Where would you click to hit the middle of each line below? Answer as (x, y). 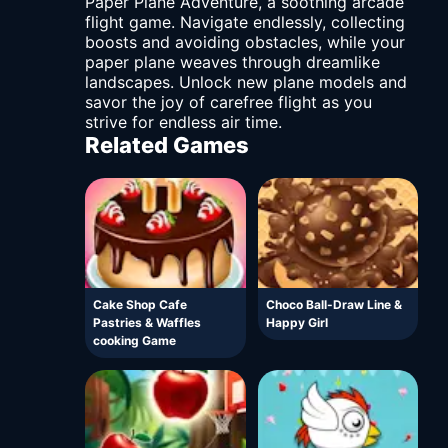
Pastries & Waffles (147, 323)
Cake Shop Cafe (140, 305)
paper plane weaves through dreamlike (232, 62)
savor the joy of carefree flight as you (228, 102)
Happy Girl (296, 323)
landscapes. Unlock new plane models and (246, 82)
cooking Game (134, 341)
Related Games (167, 145)
